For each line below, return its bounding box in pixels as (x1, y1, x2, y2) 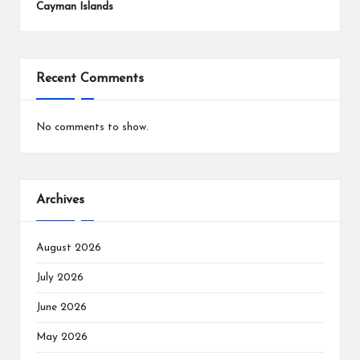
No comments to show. (36, 122, 149, 133)
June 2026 (36, 301, 87, 313)
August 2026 (36, 242, 101, 253)
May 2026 (36, 331, 88, 342)
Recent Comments (36, 72, 144, 85)
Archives (36, 194, 84, 207)
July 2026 (36, 272, 84, 283)
